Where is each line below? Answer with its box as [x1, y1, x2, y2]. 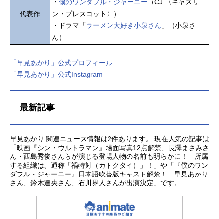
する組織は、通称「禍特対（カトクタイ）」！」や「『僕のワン [10, 161, 208, 169]
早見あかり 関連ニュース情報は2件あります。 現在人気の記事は [10, 134, 209, 143]
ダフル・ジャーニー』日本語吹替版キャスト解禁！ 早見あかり [10, 170, 208, 178]
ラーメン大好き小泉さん [86, 21, 161, 29]
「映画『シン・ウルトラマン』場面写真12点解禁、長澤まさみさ [10, 143, 209, 152]
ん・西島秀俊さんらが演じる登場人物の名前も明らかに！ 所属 [10, 152, 208, 160]
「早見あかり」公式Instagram [10, 70, 103, 78]
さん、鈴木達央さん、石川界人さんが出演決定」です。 [10, 178, 181, 187]
